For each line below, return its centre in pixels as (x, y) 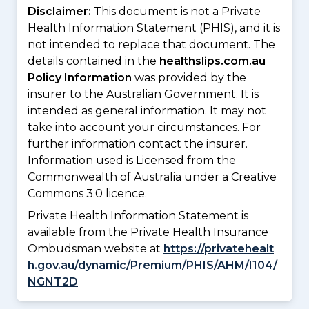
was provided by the (189, 78)
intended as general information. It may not (147, 111)
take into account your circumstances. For (144, 128)
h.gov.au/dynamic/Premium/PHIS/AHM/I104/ (152, 266)
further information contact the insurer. (138, 144)
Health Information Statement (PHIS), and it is (154, 28)
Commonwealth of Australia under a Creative (152, 177)
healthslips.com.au (212, 61)
